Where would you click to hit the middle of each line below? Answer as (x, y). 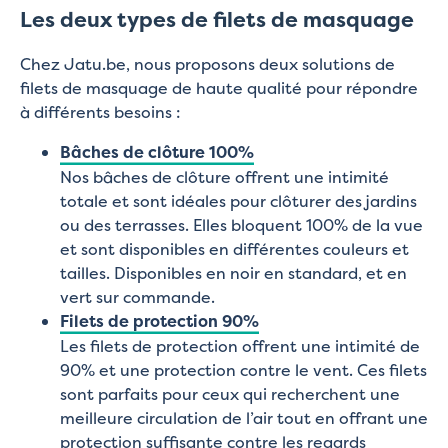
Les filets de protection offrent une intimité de (240, 345)
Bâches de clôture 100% (157, 151)
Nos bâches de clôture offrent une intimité (224, 176)
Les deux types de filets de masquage (217, 19)
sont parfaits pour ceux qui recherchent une (230, 393)
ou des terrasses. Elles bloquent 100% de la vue (241, 224)
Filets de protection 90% (159, 320)
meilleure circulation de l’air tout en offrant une (244, 417)
